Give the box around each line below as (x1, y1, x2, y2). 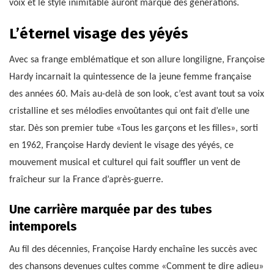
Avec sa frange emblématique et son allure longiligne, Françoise (9, 54, 265, 65)
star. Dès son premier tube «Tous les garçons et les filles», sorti (9, 123, 258, 133)
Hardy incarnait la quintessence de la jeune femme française (9, 72, 251, 82)
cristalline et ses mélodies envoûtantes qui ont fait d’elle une (9, 106, 250, 116)
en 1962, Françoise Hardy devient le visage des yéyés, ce (9, 140, 234, 150)
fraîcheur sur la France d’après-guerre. (9, 174, 163, 185)
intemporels (9, 218, 77, 234)
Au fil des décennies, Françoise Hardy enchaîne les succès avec (9, 244, 257, 254)
